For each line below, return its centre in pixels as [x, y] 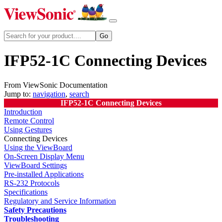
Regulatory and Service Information [60, 201]
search [79, 94]
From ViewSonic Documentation [56, 85]
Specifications [26, 192]
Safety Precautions [35, 210]
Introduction [23, 111]
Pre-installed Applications [44, 174]
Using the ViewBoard [38, 147]
